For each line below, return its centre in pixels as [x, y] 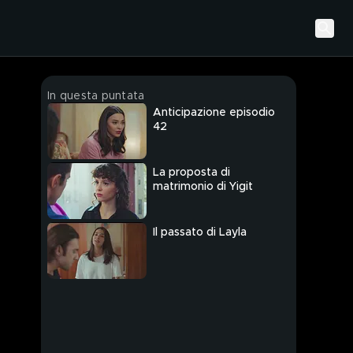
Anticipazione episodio [214, 113]
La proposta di [191, 173]
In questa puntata [96, 96]
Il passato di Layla [200, 233]
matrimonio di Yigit [203, 187]
